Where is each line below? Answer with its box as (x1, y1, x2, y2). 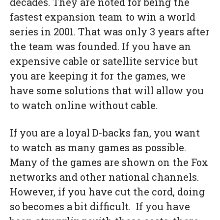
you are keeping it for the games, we (10, 69, 186, 82)
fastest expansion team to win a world (10, 10, 195, 23)
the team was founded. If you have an (10, 40, 191, 53)
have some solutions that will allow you (10, 84, 204, 97)
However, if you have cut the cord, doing (10, 185, 205, 198)
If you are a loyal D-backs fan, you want (10, 126, 200, 139)
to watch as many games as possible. (10, 141, 186, 154)
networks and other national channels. (10, 170, 199, 183)
